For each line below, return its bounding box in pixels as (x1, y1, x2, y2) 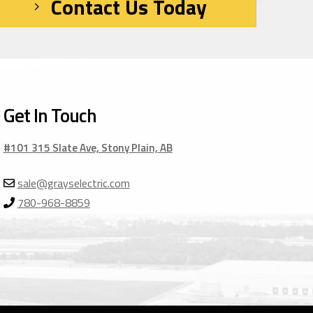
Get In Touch (3, 101, 97, 131)
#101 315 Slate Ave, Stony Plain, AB (3, 140, 173, 156)
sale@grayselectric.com (17, 174, 130, 191)
